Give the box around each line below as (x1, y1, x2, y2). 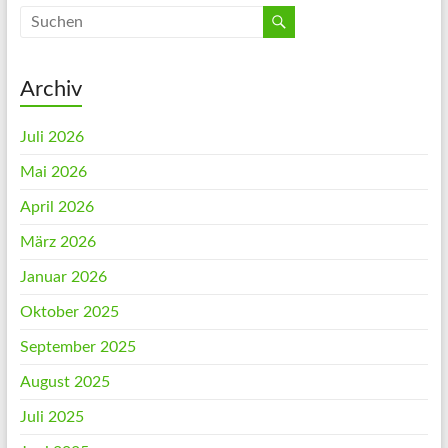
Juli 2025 (19, 409, 84, 425)
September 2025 (19, 339, 136, 355)
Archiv (19, 78, 82, 100)
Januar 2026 (19, 269, 107, 285)
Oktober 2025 (19, 304, 119, 320)
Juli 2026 (19, 129, 84, 145)
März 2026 (19, 234, 96, 250)
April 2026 (19, 199, 94, 215)
